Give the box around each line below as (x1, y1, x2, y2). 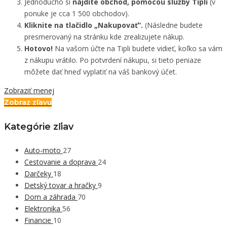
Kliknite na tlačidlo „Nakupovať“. (24, 20, 143, 30)
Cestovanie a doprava (24, 157, 98, 167)
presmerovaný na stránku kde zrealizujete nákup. (24, 32, 184, 42)
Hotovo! (24, 44, 53, 54)
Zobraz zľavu (4, 98, 52, 107)
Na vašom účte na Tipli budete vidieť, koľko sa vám (53, 44, 222, 54)
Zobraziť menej (4, 86, 54, 96)
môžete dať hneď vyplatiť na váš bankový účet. (24, 67, 177, 77)
